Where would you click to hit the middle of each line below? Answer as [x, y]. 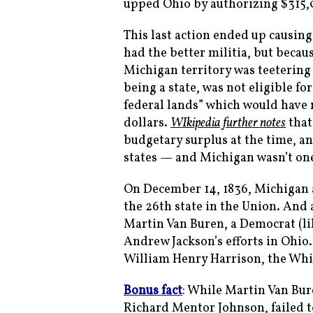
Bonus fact [153, 291]
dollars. [147, 124]
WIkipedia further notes [228, 124]
